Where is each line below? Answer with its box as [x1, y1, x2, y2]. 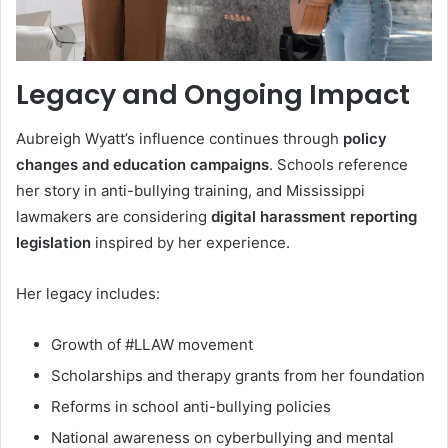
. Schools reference [269, 155, 408, 175]
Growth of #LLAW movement [51, 335, 253, 355]
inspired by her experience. [91, 233, 290, 253]
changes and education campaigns [16, 155, 269, 175]
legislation [16, 233, 91, 253]
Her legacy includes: [16, 284, 160, 304]
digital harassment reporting [211, 207, 417, 227]
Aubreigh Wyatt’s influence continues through [16, 129, 343, 149]
